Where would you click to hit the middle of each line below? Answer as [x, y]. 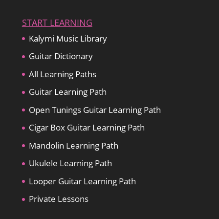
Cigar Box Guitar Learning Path [87, 128]
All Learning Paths [62, 74]
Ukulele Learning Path [70, 163]
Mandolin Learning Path [73, 145]
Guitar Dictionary [61, 56]
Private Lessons [58, 199]
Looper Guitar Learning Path [82, 181]
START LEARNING [57, 22]
